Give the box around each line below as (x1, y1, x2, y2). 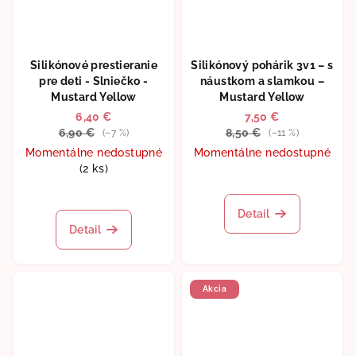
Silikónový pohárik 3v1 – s (191, 58, 334, 72)
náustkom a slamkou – (200, 74, 324, 87)
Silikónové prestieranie (29, 58, 158, 72)
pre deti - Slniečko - (39, 74, 149, 87)
